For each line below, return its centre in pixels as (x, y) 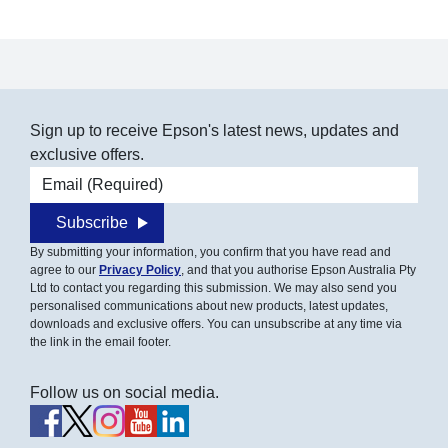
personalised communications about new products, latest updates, (209, 306)
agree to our (64, 270)
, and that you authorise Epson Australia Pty (298, 270)
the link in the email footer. (100, 342)
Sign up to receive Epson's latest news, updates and (214, 130)
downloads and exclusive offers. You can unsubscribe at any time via (216, 324)
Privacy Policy (140, 270)
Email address (80, 177)
